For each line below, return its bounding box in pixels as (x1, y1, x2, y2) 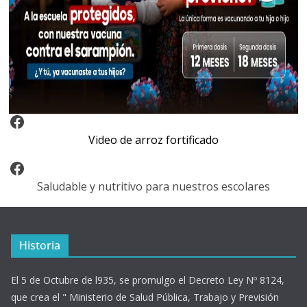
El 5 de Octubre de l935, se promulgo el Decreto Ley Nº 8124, (11, 273, 284, 287)
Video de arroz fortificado (88, 132, 219, 148)
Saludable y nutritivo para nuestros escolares (36, 179, 270, 195)
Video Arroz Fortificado (8, 109, 90, 132)
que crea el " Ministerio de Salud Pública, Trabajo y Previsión (11, 291, 279, 304)
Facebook (8, 156, 80, 179)
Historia (19, 238, 60, 254)
